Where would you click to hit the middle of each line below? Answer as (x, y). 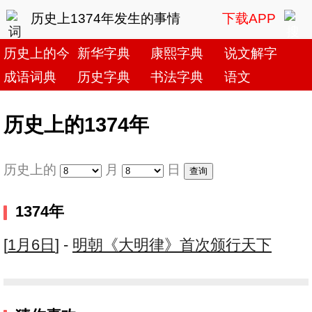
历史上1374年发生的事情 (105, 18)
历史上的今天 (43, 53)
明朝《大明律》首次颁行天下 (172, 245)
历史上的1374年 (76, 124)
